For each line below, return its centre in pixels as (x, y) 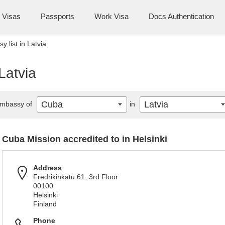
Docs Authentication (181, 16)
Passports (58, 16)
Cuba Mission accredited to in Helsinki (85, 139)
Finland (45, 204)
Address (47, 168)
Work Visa (111, 16)
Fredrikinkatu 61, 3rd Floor (76, 177)
